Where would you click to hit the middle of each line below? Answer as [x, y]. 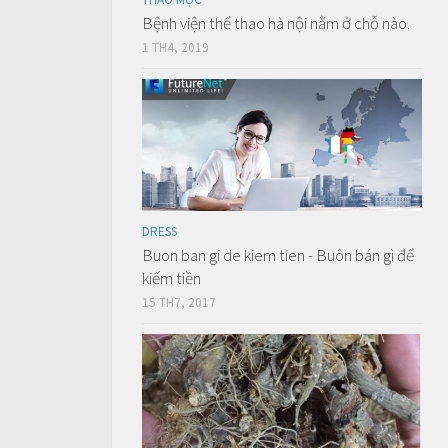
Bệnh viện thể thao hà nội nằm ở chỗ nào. [276, 22]
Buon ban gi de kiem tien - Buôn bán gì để [278, 254]
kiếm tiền [171, 277]
